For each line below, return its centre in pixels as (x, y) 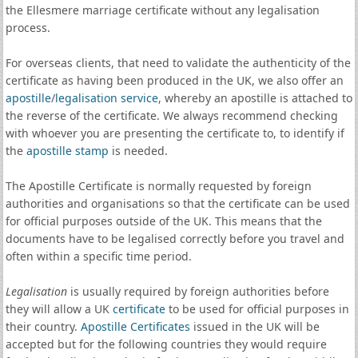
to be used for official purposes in (257, 309)
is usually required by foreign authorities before (198, 291)
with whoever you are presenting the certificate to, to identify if (175, 133)
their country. (43, 326)
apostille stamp (67, 151)
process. (28, 28)
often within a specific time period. (98, 256)
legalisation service (106, 98)
